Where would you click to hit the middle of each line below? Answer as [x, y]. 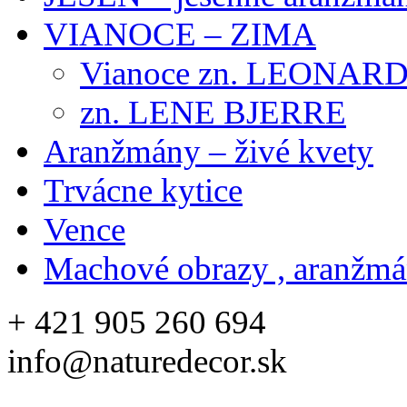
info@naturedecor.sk [147, 361]
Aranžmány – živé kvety [208, 151]
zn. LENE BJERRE [213, 112]
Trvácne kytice [143, 190]
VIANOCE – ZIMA [180, 34]
